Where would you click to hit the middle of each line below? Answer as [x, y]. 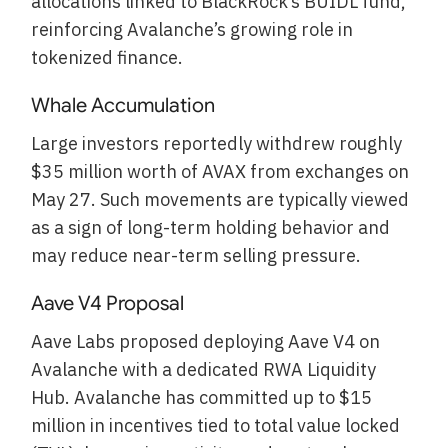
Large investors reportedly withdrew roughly [217, 144]
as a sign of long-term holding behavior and [211, 228]
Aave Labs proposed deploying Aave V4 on [206, 342]
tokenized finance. [107, 58]
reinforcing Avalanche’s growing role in [192, 30]
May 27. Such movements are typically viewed [220, 200]
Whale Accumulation [123, 106]
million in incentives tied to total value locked [216, 426]
